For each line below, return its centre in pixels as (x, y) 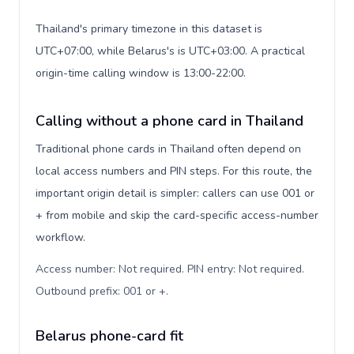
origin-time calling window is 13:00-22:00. (141, 73)
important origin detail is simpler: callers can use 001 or (175, 193)
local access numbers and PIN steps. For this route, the (174, 171)
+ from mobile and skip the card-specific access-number (177, 215)
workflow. (60, 237)
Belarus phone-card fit (109, 336)
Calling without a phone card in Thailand (169, 121)
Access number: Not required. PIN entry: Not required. (170, 269)
